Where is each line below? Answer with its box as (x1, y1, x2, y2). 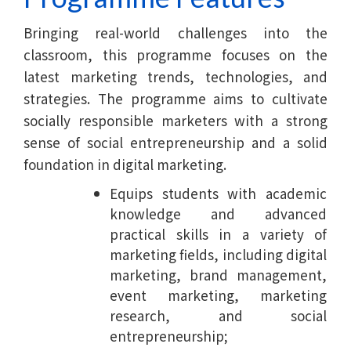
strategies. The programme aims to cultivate (24, 88, 327, 108)
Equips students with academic (110, 183, 327, 203)
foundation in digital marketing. (24, 154, 226, 174)
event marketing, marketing (110, 284, 327, 305)
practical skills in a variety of (110, 223, 327, 244)
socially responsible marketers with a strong (24, 110, 327, 130)
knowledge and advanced (110, 203, 327, 223)
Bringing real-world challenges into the (24, 22, 327, 42)
